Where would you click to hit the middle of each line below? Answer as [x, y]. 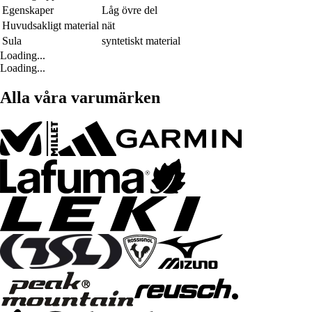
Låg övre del [130, 10]
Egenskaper [28, 10]
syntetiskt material [141, 41]
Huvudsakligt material [50, 26]
